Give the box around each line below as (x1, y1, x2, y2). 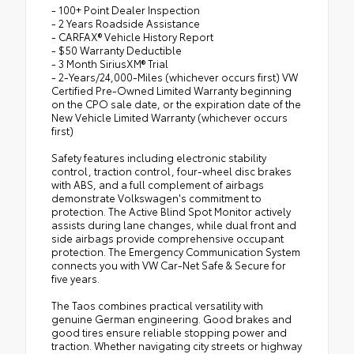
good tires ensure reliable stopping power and (51, 324, 287, 339)
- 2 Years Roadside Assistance (51, 15, 200, 30)
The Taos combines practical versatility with (51, 297, 263, 312)
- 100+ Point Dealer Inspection (51, 2, 200, 17)
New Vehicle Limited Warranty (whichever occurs (51, 109, 288, 124)
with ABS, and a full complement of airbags (51, 176, 264, 191)
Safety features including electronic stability (51, 149, 266, 164)
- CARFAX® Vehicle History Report (51, 28, 213, 43)
